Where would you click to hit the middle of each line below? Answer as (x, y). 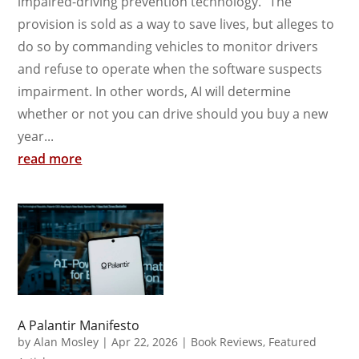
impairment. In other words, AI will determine (155, 92)
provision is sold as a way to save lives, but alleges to (176, 24)
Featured (293, 341)
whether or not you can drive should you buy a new (173, 114)
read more (50, 159)
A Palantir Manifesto (79, 325)
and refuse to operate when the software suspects (170, 69)
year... (36, 137)
